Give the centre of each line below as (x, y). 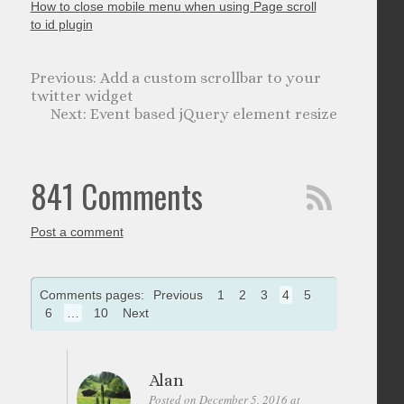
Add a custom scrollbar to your (210, 78)
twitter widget (82, 96)
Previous (178, 295)
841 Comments (116, 196)
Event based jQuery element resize (214, 115)
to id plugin (61, 25)
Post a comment (77, 232)
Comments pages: (93, 295)
